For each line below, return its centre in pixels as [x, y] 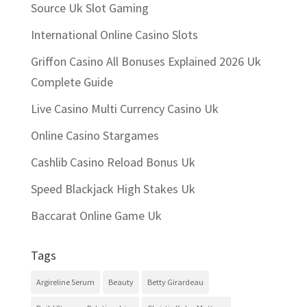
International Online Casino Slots [114, 35]
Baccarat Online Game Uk [96, 216]
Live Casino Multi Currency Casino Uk [124, 109]
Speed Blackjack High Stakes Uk [113, 189]
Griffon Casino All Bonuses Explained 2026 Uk [146, 62]
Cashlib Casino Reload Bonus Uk [113, 162]
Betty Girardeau [175, 282]
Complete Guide [72, 82]
